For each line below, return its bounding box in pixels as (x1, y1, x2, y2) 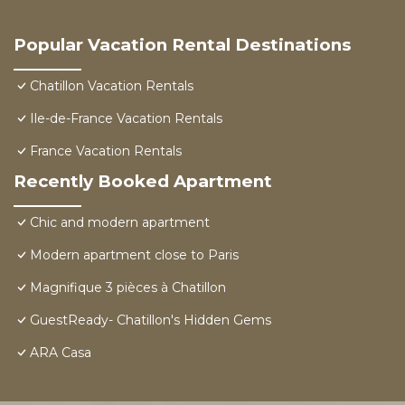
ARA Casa (30, 344, 91, 362)
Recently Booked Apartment (14, 171, 272, 193)
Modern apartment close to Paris (30, 247, 239, 264)
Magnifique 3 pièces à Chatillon (30, 279, 226, 297)
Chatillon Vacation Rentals (30, 78, 193, 95)
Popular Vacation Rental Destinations (14, 34, 351, 56)
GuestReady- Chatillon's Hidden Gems (30, 312, 271, 329)
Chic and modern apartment (30, 214, 210, 231)
